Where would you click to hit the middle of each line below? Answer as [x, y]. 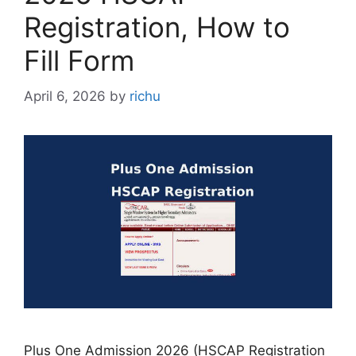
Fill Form [79, 60]
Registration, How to [157, 27]
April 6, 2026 [65, 96]
